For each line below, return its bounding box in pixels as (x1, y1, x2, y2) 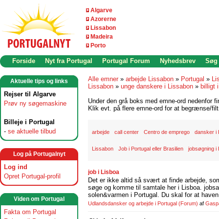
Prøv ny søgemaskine (4, 100, 66, 107)
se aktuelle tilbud (8, 128, 56, 135)
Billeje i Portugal (4, 118, 55, 126)
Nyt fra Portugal (45, 57, 92, 65)
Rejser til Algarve (4, 90, 56, 98)
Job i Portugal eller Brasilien (118, 146, 183, 152)
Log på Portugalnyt (13, 151, 66, 157)
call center (114, 129, 139, 135)
